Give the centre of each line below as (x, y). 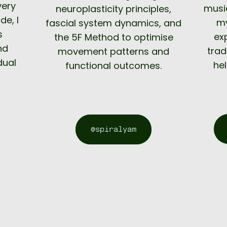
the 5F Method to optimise (113, 37)
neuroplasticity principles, (113, 9)
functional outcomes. (113, 66)
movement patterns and (113, 52)
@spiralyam (113, 130)
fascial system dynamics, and (113, 23)
